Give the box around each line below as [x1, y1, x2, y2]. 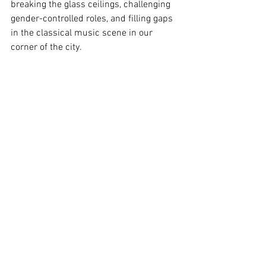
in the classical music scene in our [11, 27, 155, 39]
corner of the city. [11, 42, 84, 53]
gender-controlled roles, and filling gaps [11, 13, 175, 25]
